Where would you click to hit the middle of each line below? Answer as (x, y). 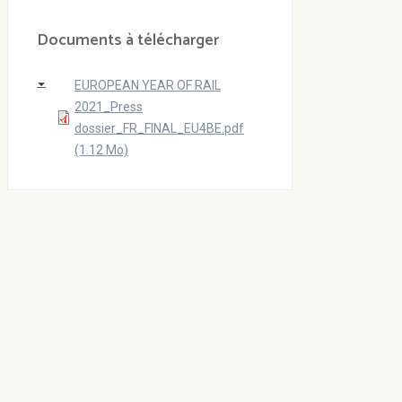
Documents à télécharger (128, 41)
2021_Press (109, 107)
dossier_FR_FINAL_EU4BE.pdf (159, 129)
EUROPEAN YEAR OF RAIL (148, 86)
